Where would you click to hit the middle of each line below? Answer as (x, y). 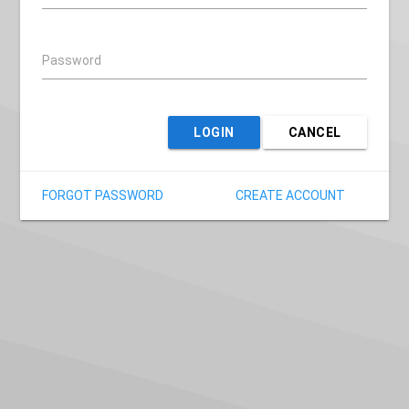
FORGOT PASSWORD (103, 195)
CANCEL (315, 132)
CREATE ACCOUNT (290, 195)
